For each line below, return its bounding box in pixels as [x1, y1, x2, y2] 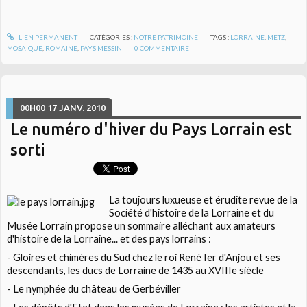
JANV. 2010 [59, 102, 106, 112]
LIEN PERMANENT [16, 32, 77, 41]
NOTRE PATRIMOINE [133, 32, 198, 41]
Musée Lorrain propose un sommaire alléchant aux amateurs [7, 219, 276, 232]
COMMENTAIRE [140, 43, 190, 52]
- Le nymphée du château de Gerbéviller [7, 283, 182, 295]
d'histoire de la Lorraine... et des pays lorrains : [7, 232, 212, 245]
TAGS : [210, 32, 231, 41]
